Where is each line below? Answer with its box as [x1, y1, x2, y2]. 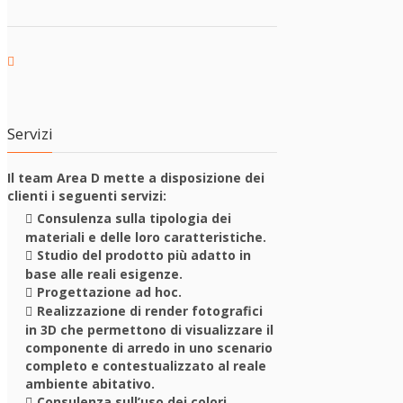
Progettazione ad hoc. [37, 283, 182, 300]
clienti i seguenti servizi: [7, 187, 166, 204]
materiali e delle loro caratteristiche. [25, 228, 266, 246]
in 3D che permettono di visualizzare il [25, 321, 273, 338]
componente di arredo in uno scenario [25, 339, 273, 356]
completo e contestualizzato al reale [25, 357, 266, 374]
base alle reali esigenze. [25, 265, 183, 282]
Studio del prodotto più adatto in [37, 246, 251, 264]
